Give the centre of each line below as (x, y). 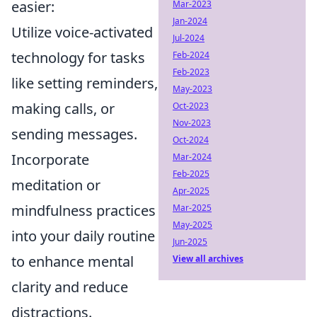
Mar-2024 (192, 157)
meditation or (56, 185)
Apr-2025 (191, 191)
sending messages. (74, 134)
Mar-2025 (192, 208)
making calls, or (63, 109)
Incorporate (50, 160)
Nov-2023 (192, 123)
